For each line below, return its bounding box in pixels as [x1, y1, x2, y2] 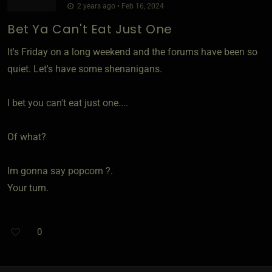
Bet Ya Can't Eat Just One [7, 20, 172, 38]
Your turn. [7, 182, 49, 194]
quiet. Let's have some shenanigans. [7, 63, 162, 75]
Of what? [7, 131, 46, 143]
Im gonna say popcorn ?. [7, 165, 113, 177]
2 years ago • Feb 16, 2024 [75, 1, 164, 10]
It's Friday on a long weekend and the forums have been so [7, 46, 257, 58]
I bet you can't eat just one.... [7, 97, 128, 109]
